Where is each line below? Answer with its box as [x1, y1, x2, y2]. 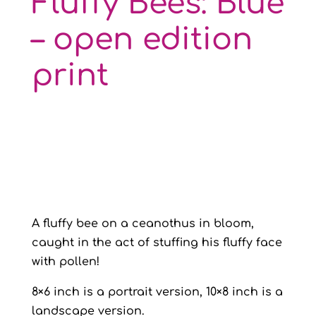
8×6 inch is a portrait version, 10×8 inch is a [31, 286, 283, 298]
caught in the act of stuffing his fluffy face [31, 236, 282, 249]
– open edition [31, 23, 253, 56]
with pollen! [31, 255, 99, 268]
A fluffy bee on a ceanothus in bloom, [31, 217, 254, 230]
